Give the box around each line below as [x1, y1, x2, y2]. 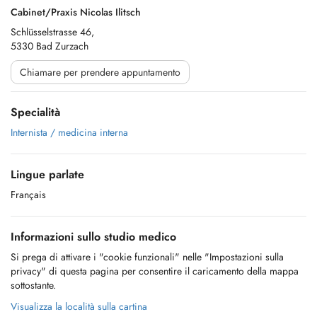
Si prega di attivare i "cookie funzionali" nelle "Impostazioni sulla [11, 250, 284, 264]
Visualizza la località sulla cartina [11, 299, 147, 313]
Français [11, 188, 46, 202]
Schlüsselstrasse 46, [11, 25, 94, 39]
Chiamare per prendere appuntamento [20, 65, 180, 79]
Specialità [11, 104, 60, 120]
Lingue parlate [11, 166, 84, 183]
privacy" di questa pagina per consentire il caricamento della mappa [11, 264, 299, 278]
